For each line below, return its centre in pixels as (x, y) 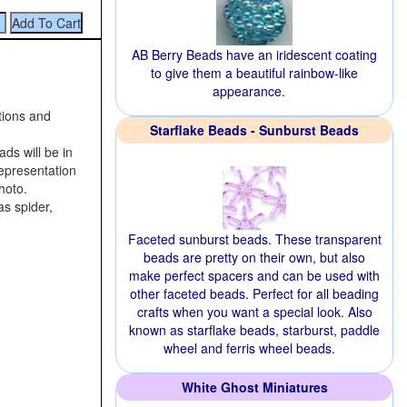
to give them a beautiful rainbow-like (254, 73)
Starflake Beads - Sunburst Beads (254, 130)
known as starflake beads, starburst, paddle (254, 330)
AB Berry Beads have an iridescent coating (254, 55)
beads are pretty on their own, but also (254, 257)
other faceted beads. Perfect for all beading (254, 293)
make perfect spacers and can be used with (254, 275)
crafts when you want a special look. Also (254, 312)
